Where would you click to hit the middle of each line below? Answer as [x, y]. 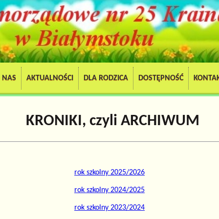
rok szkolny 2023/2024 [109, 208]
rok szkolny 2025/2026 [109, 173]
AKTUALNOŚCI [50, 78]
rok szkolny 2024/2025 [109, 190]
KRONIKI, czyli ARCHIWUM [113, 121]
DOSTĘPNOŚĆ [161, 78]
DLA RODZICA [106, 78]
